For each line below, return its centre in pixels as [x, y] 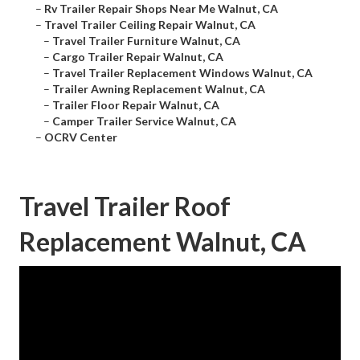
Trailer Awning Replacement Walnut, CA [159, 89]
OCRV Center [81, 137]
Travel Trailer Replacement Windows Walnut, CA [182, 73]
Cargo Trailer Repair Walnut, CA [138, 57]
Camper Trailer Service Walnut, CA [144, 121]
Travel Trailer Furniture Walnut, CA [146, 41]
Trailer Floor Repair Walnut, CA [136, 105]
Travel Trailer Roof [125, 207]
